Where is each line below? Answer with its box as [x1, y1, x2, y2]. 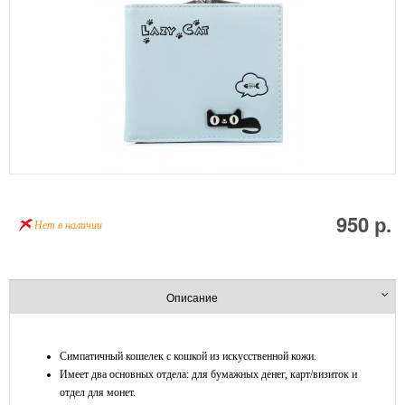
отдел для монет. [60, 386, 136, 399]
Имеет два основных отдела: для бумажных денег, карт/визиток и [60, 368, 357, 381]
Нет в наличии [34, 219, 102, 231]
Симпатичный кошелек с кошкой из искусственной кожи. [60, 350, 316, 363]
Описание [165, 289, 218, 305]
